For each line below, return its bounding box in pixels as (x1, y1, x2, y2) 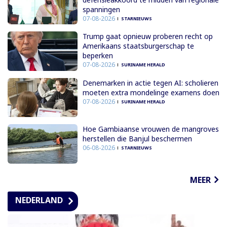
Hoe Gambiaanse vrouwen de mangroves (82, 124, 219, 134)
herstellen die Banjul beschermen (82, 134, 192, 144)
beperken (82, 51, 113, 61)
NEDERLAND (15, 194, 63, 206)
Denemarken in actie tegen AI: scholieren (82, 78, 218, 88)
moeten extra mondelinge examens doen (82, 87, 219, 97)
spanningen (82, 4, 120, 14)
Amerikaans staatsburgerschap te (82, 41, 194, 51)
